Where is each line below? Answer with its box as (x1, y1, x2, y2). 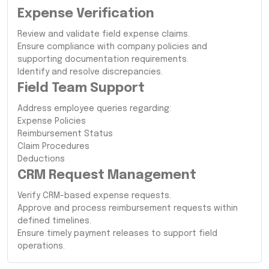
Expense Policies (17, 116, 86, 125)
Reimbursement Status (17, 129, 113, 138)
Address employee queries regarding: (17, 104, 171, 113)
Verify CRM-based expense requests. (17, 191, 171, 200)
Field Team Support (17, 81, 145, 95)
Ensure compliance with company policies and (17, 42, 207, 51)
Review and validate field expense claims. (17, 29, 190, 38)
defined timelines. (17, 216, 91, 225)
